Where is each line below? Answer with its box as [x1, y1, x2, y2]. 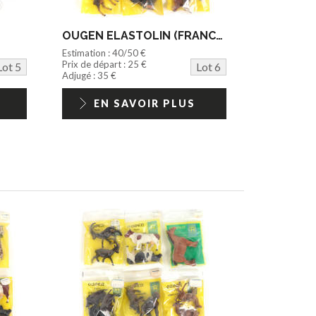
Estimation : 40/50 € [62, 47, 147, 59]
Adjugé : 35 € [62, 70, 117, 82]
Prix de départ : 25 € [62, 59, 147, 71]
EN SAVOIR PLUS [93, 97, 195, 110]
